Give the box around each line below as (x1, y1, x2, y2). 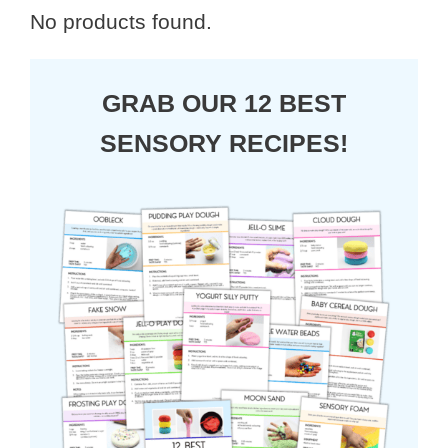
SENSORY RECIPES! (100, 128, 348, 157)
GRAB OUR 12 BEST (102, 88, 346, 117)
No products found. (30, 9, 212, 33)
